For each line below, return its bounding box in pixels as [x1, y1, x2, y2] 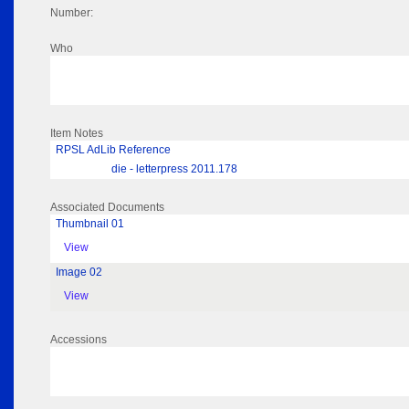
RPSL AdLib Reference [56, 143, 171, 157]
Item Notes [50, 127, 103, 141]
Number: [50, 6, 93, 20]
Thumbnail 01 [56, 217, 124, 231]
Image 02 [56, 266, 102, 279]
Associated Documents [50, 201, 164, 215]
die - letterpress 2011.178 [111, 163, 237, 176]
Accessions [50, 333, 107, 347]
